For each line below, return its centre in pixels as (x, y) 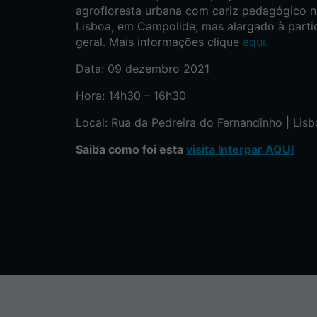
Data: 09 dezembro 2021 (143, 68)
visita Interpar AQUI (240, 149)
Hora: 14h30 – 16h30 (131, 95)
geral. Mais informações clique (159, 41)
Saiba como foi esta (131, 149)
